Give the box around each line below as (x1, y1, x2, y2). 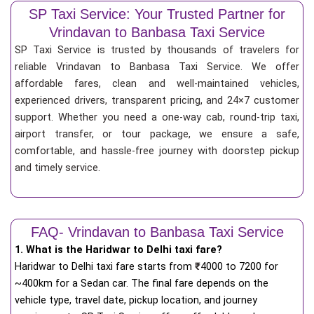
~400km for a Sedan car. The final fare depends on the (15, 277, 268, 290)
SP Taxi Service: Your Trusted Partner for (29, 6, 285, 22)
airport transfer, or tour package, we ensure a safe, (15, 127, 299, 140)
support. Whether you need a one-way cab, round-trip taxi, (15, 110, 299, 123)
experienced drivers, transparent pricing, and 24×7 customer (15, 93, 299, 107)
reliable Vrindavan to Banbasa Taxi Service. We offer (15, 60, 299, 73)
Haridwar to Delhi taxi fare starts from (15, 260, 195, 273)
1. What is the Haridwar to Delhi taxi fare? (15, 243, 222, 257)
